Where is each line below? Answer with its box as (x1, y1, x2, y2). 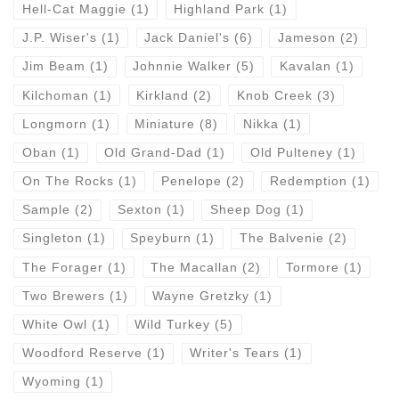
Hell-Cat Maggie (21, 2, 126, 16)
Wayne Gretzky (152, 289, 250, 303)
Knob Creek (236, 88, 313, 102)
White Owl (21, 318, 87, 332)
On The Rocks (21, 175, 114, 189)
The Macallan (151, 260, 239, 274)
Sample (21, 203, 70, 217)
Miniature (134, 117, 196, 131)
